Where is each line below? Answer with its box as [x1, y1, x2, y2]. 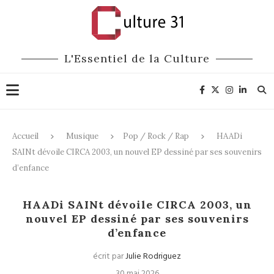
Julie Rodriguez [125, 250, 181, 264]
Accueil [12, 131, 39, 141]
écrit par [93, 250, 125, 264]
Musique [66, 131, 98, 141]
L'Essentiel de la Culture [64, 51, 210, 65]
